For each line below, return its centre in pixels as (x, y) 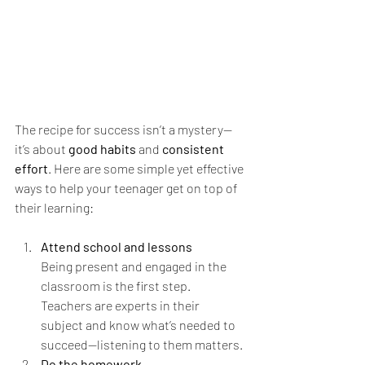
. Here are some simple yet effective (147, 168)
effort (31, 168)
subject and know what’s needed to (139, 324)
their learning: (54, 207)
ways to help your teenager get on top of (127, 187)
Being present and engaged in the (135, 266)
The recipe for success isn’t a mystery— (123, 129)
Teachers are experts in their (121, 305)
